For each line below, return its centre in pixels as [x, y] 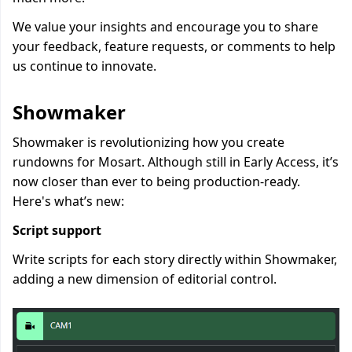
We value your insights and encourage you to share [165, 27]
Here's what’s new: [68, 201]
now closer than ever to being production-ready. [156, 181]
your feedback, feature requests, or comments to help [174, 46]
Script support [57, 230]
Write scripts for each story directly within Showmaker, [175, 259]
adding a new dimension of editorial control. [145, 279]
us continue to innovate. [84, 66]
